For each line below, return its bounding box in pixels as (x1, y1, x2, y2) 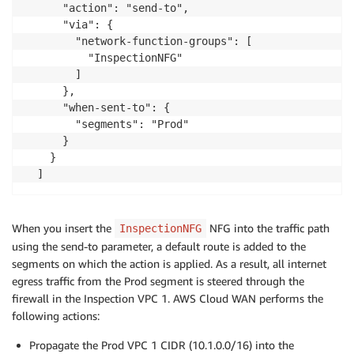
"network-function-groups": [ (24, 34, 252, 47)
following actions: (12, 308, 100, 322)
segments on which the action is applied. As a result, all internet (12, 256, 326, 270)
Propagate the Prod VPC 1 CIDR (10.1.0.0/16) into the (29, 337, 294, 352)
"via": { (24, 17, 113, 31)
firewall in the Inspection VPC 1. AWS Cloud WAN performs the (12, 291, 323, 305)
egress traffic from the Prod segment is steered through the (12, 273, 304, 288)
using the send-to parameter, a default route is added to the (12, 239, 306, 253)
